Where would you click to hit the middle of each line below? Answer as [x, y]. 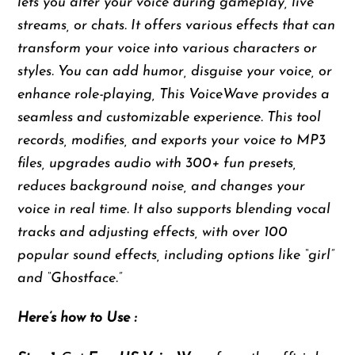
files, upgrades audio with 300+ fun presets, [157, 163]
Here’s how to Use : [77, 319]
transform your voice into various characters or [168, 48]
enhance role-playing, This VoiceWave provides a [174, 94]
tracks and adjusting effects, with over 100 [153, 232]
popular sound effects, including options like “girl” [176, 255]
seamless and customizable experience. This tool [170, 117]
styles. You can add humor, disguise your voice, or [175, 71]
